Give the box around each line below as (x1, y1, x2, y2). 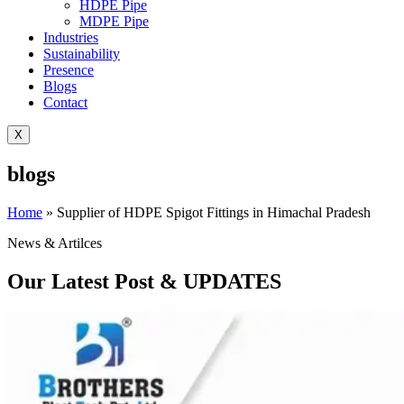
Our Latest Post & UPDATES (7, 269, 281, 293)
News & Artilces (7, 234, 102, 251)
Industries (43, 29, 98, 45)
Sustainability (43, 45, 120, 61)
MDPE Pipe (79, 13, 149, 29)
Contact (43, 94, 87, 110)
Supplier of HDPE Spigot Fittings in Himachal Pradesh (57, 204, 371, 220)
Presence (43, 61, 94, 78)
